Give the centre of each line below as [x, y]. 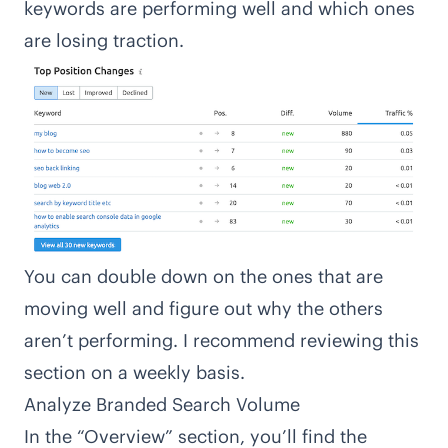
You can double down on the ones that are [203, 277]
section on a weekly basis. [134, 373]
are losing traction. [104, 40]
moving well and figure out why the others [203, 309]
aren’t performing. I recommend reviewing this [221, 341]
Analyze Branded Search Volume [162, 405]
